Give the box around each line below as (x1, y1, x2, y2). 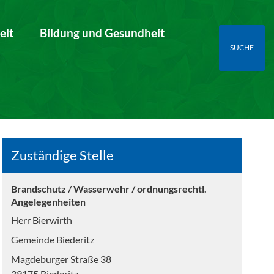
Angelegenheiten (10, 196, 86, 207)
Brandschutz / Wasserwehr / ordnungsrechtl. (10, 183, 207, 194)
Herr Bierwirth (10, 214, 72, 226)
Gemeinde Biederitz (10, 234, 94, 245)
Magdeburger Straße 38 (10, 253, 111, 265)
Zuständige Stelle (10, 147, 114, 163)
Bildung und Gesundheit (40, 26, 165, 40)
